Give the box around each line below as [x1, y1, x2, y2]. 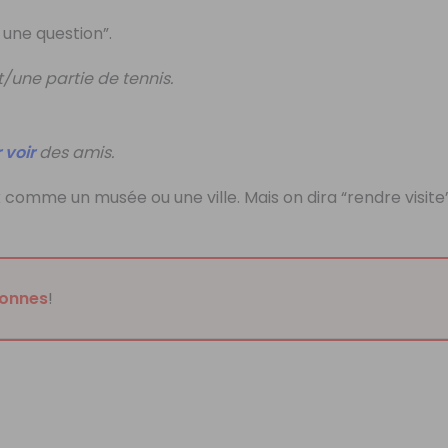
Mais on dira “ [244, 186, 348, 210]
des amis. [35, 141, 115, 165]
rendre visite [347, 186, 446, 210]
